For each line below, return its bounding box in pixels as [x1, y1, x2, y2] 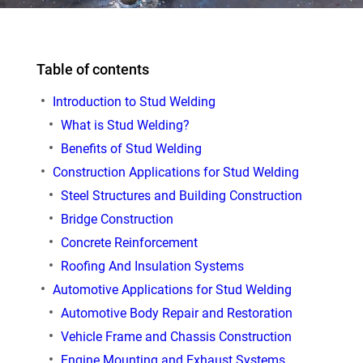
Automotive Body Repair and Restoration [61, 305, 293, 322]
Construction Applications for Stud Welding [53, 164, 299, 181]
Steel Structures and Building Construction [61, 188, 302, 204]
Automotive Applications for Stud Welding [53, 282, 292, 298]
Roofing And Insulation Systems [61, 258, 244, 275]
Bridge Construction [61, 211, 173, 228]
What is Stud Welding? [61, 117, 190, 134]
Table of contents [36, 61, 149, 79]
